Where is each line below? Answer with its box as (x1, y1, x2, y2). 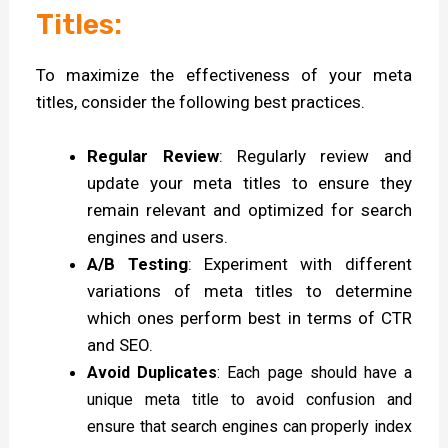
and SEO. (87, 334, 154, 355)
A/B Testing (87, 253, 188, 274)
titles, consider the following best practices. (36, 91, 366, 112)
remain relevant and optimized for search (87, 199, 412, 220)
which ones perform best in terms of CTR (87, 307, 412, 328)
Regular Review (87, 145, 219, 166)
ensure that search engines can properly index (87, 416, 412, 436)
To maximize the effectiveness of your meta (36, 64, 412, 85)
